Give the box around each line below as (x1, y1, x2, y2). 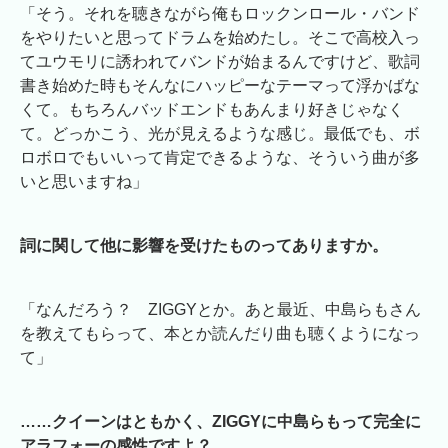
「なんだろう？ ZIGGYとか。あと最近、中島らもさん (20, 300, 421, 318)
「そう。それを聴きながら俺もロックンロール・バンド (20, 4, 420, 22)
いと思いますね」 (20, 172, 148, 190)
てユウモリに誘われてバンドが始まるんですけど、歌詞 (20, 52, 420, 70)
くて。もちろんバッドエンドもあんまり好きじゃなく (20, 100, 404, 118)
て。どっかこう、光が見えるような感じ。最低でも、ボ (20, 124, 420, 142)
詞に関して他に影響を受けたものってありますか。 (20, 236, 388, 254)
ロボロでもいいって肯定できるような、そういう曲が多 (20, 148, 420, 166)
